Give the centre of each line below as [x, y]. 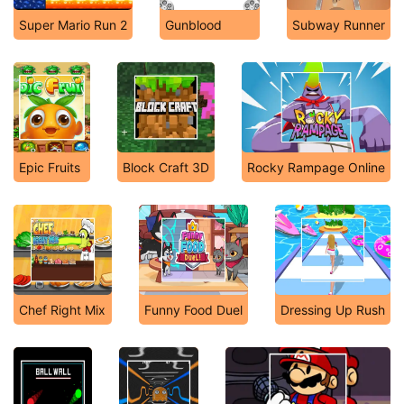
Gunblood [193, 25]
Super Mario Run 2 [73, 25]
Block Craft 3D [166, 167]
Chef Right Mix [62, 310]
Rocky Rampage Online [316, 167]
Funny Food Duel [193, 310]
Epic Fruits [50, 167]
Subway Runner [339, 25]
